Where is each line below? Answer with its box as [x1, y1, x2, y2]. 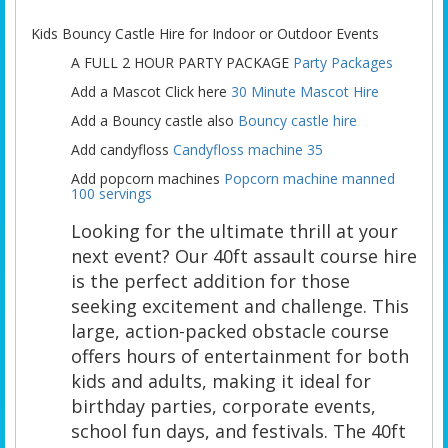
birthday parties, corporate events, [71, 393, 376, 418]
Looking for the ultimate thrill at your [71, 218, 398, 243]
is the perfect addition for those [71, 268, 350, 293]
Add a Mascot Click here [71, 81, 231, 101]
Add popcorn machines [71, 168, 224, 188]
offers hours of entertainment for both [71, 343, 409, 368]
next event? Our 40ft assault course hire [71, 243, 417, 268]
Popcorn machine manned [224, 168, 395, 188]
